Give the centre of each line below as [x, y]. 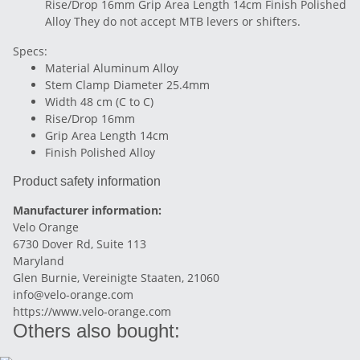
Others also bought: [96, 331]
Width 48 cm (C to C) [99, 102]
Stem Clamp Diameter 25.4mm [127, 85]
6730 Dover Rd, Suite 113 [81, 244]
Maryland [39, 261]
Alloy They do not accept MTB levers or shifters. [173, 21]
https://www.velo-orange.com [92, 311]
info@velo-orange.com [73, 295]
